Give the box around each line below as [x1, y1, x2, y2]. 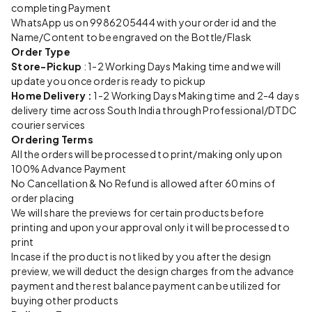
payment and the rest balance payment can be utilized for [11, 279, 281, 292]
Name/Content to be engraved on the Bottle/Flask [11, 30, 252, 43]
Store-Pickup [11, 59, 82, 72]
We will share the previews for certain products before [11, 205, 265, 219]
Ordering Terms [11, 132, 93, 146]
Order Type [11, 45, 70, 58]
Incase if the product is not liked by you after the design [11, 249, 272, 263]
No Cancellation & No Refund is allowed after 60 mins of [11, 176, 276, 189]
